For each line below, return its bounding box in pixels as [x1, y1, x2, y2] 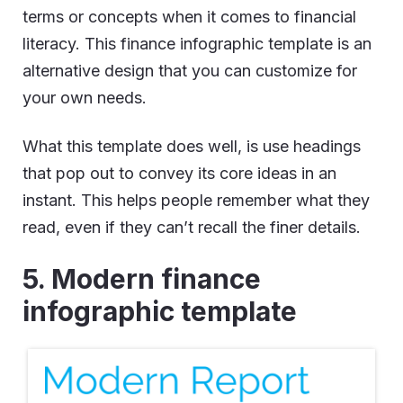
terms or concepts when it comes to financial [22, 6, 356, 26]
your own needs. [22, 87, 147, 107]
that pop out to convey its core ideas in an [22, 163, 336, 183]
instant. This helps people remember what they [22, 190, 370, 210]
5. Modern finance [22, 262, 261, 295]
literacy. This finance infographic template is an [22, 33, 372, 53]
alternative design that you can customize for [22, 60, 357, 80]
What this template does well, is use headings [22, 136, 361, 156]
